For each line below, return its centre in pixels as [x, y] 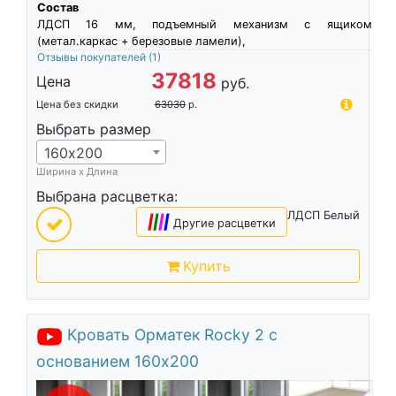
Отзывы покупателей [92, 57]
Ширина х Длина [76, 172]
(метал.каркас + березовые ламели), [141, 42]
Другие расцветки [225, 224]
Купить [206, 267]
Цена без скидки [77, 105]
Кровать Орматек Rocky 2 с [172, 335]
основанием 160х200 [117, 361]
